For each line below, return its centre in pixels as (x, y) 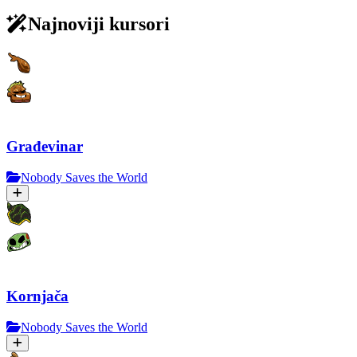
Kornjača (37, 296)
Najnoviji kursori (99, 24)
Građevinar (45, 146)
